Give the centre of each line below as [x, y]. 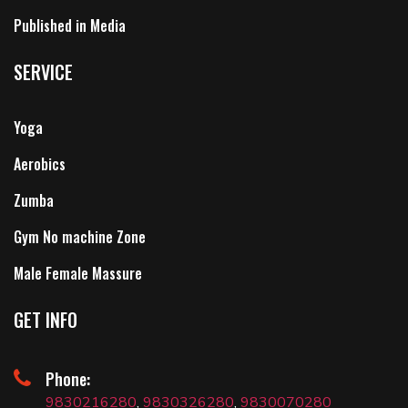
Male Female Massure [78, 273]
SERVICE [43, 71]
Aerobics [40, 163]
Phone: [68, 378]
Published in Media [70, 25]
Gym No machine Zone [80, 236]
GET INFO [46, 319]
